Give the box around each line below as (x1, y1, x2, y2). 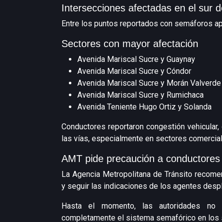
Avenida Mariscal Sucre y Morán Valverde (77, 78, 221, 88)
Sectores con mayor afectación (61, 38, 198, 49)
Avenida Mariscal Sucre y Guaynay (77, 55, 195, 64)
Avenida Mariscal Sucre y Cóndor (77, 66, 191, 76)
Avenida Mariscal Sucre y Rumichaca (77, 90, 204, 100)
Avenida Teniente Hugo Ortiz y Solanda (77, 102, 212, 111)
